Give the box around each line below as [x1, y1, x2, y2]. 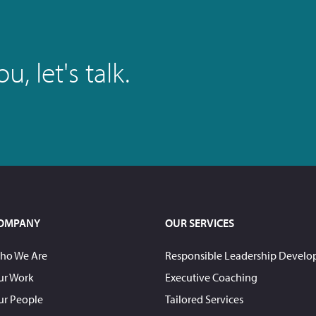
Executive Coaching [164, 269, 257, 284]
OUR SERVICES [164, 215, 234, 230]
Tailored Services [164, 291, 243, 306]
